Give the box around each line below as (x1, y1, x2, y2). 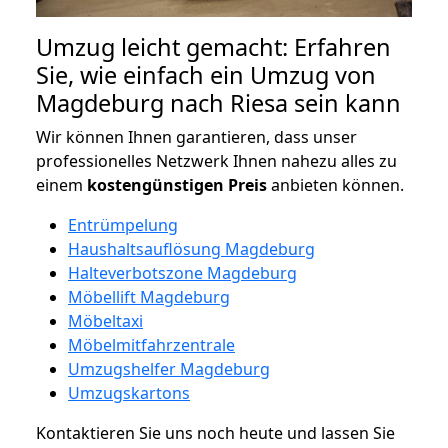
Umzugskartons (68, 381, 190, 404)
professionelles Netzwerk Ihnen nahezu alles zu (36, 149, 397, 172)
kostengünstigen (87, 173, 224, 196)
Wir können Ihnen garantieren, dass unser (36, 125, 357, 148)
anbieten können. (267, 173, 404, 196)
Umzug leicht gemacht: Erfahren (36, 30, 391, 63)
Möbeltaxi (68, 309, 143, 332)
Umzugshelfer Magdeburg (68, 357, 270, 380)
